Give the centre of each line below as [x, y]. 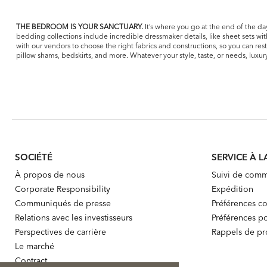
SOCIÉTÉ [34, 157]
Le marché [35, 246]
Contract [31, 260]
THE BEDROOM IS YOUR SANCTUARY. [79, 26]
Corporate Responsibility [63, 189]
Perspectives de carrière [60, 232]
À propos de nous [50, 174]
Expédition [233, 189]
